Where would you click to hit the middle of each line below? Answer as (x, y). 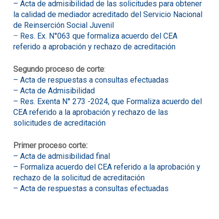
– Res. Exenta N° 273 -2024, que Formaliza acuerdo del (107, 101)
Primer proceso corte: (50, 145)
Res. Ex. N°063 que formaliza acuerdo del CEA (98, 36)
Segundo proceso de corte (58, 69)
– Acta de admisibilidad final (61, 156)
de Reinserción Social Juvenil (63, 25)
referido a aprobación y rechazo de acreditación (94, 47)
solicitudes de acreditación (59, 123)
